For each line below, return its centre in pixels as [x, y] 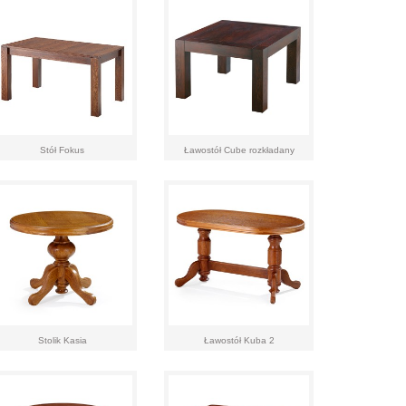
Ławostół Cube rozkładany [239, 150]
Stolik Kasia [62, 340]
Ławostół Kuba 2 [239, 340]
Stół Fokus [62, 150]
